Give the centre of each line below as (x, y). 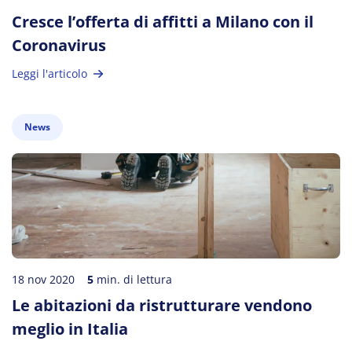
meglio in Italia (70, 329)
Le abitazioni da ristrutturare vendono (162, 305)
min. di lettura (133, 279)
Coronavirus (59, 45)
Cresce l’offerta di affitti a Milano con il (163, 22)
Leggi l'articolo (49, 73)
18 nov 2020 (43, 279)
